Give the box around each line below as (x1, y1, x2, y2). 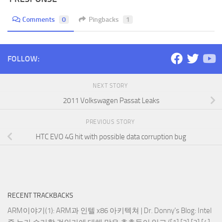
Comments (22, 15, 55, 24)
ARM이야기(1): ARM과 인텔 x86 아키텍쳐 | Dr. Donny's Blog (7, 206, 195, 215)
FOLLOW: (7, 54, 40, 63)
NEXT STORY (93, 82, 129, 89)
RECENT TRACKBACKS (7, 191, 73, 200)
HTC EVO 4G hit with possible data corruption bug (36, 132, 186, 141)
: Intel (195, 206, 212, 215)
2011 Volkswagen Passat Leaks (62, 96, 160, 105)
